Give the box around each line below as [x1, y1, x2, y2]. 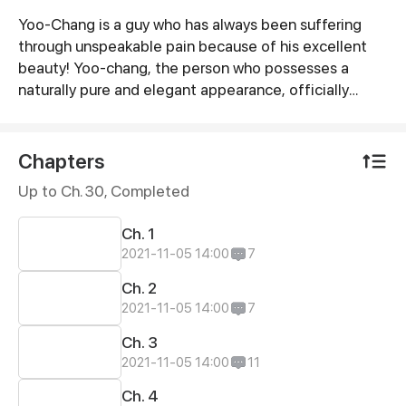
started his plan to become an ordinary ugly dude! [17, 101, 356, 121]
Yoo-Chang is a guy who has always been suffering [17, 14, 362, 34]
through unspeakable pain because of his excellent [17, 36, 367, 56]
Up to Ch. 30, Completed [17, 181, 189, 201]
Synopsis [16, 16, 129, 49]
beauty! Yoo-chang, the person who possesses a [17, 58, 349, 78]
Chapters [17, 149, 104, 174]
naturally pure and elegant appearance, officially [17, 80, 349, 100]
